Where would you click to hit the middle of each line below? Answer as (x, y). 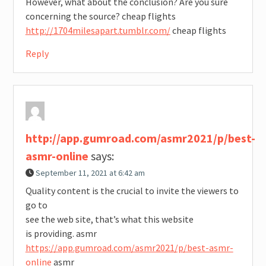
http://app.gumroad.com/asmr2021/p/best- (140, 138)
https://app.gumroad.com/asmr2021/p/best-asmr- (129, 248)
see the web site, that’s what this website (109, 219)
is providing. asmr (61, 234)
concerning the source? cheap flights (100, 16)
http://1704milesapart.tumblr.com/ (98, 31)
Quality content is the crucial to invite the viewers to (132, 191)
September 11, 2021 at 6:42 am (90, 173)
